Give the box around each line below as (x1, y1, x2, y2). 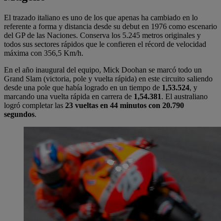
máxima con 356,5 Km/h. (4, 48, 83, 57)
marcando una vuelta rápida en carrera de (4, 92, 134, 101)
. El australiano (161, 92, 208, 101)
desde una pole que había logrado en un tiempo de (4, 83, 162, 92)
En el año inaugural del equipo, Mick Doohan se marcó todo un (4, 65, 202, 74)
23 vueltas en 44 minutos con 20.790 (65, 101, 184, 110)
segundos (4, 110, 35, 118)
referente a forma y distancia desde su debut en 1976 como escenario (4, 22, 217, 31)
